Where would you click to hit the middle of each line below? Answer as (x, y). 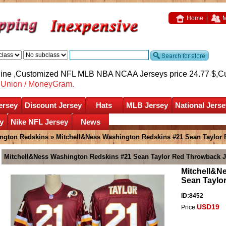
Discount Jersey (53, 105)
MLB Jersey (147, 105)
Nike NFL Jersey (39, 122)
